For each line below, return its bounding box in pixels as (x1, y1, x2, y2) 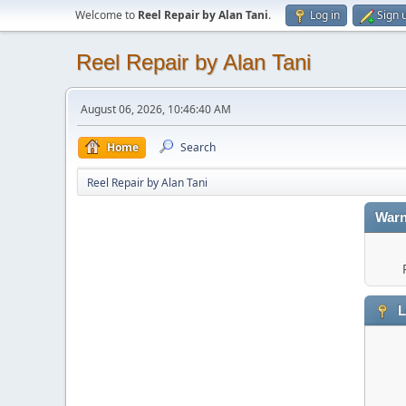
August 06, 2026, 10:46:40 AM (81, 101, 231, 117)
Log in (310, 7, 340, 23)
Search (180, 140, 216, 155)
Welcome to (75, 7, 138, 23)
